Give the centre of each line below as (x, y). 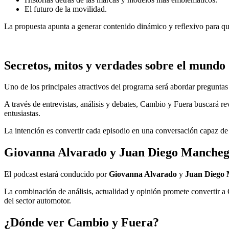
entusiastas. (22, 113)
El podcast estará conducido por (56, 174)
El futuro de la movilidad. (66, 9)
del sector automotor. (38, 201)
